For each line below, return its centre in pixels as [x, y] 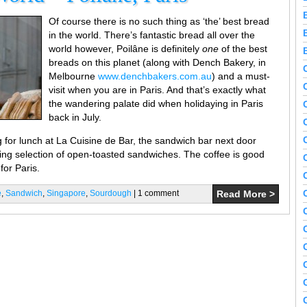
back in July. [75, 117]
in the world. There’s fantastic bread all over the [152, 35]
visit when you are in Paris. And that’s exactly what [157, 90]
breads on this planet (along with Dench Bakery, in [157, 62]
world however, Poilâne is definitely [125, 49]
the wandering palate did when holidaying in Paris [156, 103]
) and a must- [241, 76]
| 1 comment [155, 193]
